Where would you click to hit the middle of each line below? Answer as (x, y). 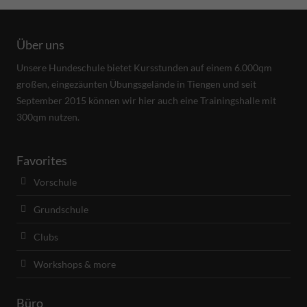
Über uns (41, 45)
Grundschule (61, 210)
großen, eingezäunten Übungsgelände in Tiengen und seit (137, 84)
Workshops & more (75, 265)
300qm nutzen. (48, 117)
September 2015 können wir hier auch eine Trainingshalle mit (147, 101)
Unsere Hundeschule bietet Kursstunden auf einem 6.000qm (145, 68)
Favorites (42, 161)
